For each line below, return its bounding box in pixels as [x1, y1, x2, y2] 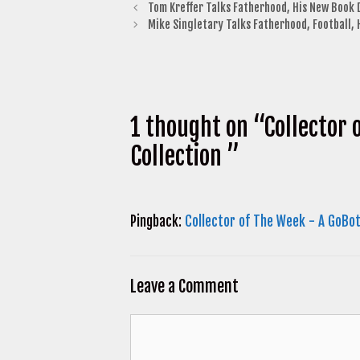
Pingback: [130, 213, 185, 231]
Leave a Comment [130, 276, 239, 297]
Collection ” [130, 141, 239, 172]
